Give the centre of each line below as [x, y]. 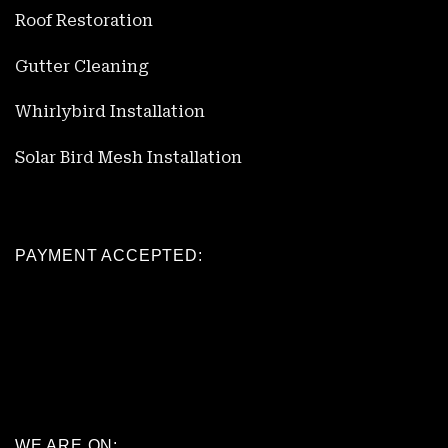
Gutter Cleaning [82, 66]
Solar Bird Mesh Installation [128, 158]
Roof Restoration [84, 20]
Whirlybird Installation [110, 112]
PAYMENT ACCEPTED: [109, 256]
